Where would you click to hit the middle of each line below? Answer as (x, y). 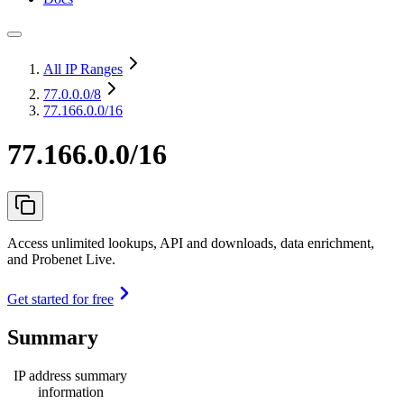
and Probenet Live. (61, 259)
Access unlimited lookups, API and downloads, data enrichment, (191, 243)
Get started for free (60, 298)
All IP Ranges (83, 69)
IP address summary (70, 375)
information (70, 391)
